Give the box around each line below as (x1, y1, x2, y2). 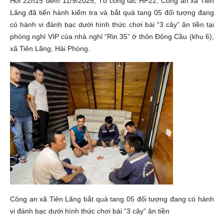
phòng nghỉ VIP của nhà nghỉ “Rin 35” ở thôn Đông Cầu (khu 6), (10, 32, 214, 40)
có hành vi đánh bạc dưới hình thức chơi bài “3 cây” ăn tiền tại (10, 20, 214, 28)
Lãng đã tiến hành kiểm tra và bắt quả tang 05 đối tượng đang (10, 8, 214, 16)
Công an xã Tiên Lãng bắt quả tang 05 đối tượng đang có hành (10, 195, 214, 203)
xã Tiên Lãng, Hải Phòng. (10, 44, 90, 52)
